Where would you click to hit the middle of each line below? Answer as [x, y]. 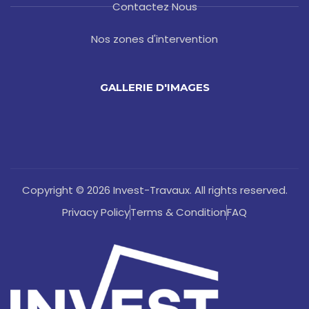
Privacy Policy [96, 212]
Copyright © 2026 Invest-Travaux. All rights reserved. [154, 190]
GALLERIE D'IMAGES [154, 87]
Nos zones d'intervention [154, 39]
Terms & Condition [178, 212]
